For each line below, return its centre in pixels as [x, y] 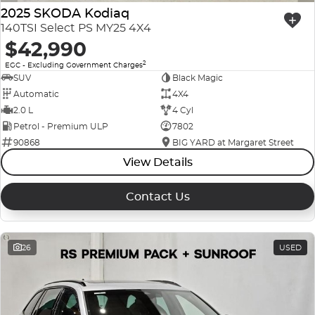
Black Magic [197, 77]
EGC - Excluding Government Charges [74, 65]
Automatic [36, 94]
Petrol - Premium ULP [61, 126]
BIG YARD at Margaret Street [233, 142]
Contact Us [157, 197]
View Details [157, 162]
